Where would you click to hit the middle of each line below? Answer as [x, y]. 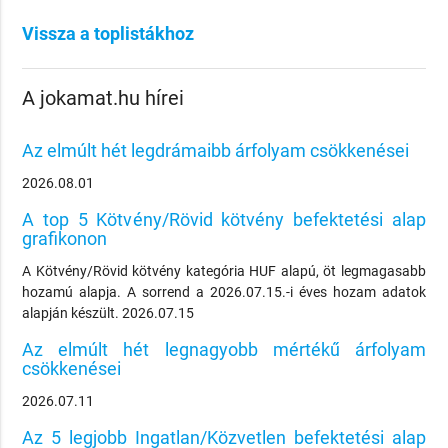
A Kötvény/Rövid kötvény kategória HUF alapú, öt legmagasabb [224, 270]
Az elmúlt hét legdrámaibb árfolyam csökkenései [216, 151]
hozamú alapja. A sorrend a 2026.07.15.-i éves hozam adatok [224, 291]
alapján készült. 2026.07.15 [108, 312]
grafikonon [65, 239]
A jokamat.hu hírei [103, 99]
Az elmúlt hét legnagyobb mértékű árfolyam [224, 349]
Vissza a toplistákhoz [108, 33]
